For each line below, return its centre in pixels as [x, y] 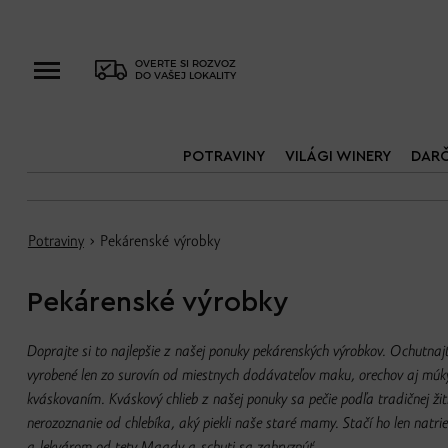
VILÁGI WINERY [337, 156]
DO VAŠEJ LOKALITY [185, 75]
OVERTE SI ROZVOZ [185, 63]
